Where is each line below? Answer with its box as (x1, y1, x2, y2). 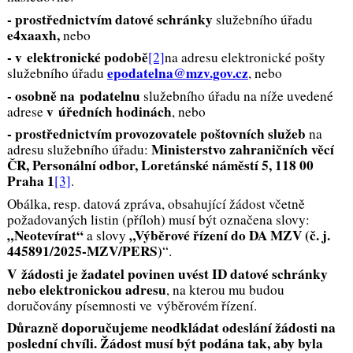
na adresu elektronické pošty (164, 48, 325, 67)
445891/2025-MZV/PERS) (6, 241, 162, 262)
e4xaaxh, (6, 24, 60, 45)
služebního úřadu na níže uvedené (139, 86, 333, 105)
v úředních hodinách (46, 101, 172, 121)
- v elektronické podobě (6, 47, 148, 68)
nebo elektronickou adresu (6, 279, 166, 299)
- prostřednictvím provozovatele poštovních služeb (6, 124, 306, 144)
